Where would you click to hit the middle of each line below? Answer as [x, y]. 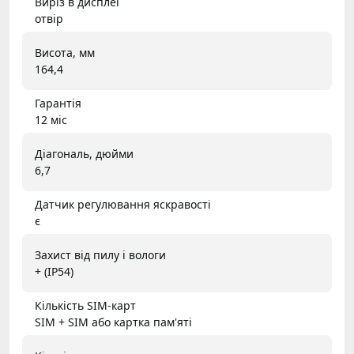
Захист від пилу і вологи [100, 255]
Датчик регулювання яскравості [123, 204]
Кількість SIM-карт [85, 305]
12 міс [51, 120]
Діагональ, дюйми [84, 154]
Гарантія [58, 103]
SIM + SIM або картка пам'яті [113, 322]
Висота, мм [65, 53]
